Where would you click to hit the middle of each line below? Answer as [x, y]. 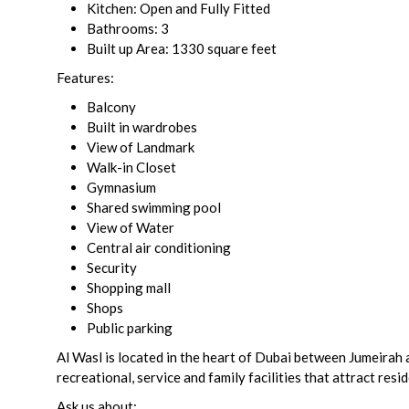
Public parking [130, 327]
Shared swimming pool [154, 207]
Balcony [111, 106]
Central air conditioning [159, 247]
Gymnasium [121, 187]
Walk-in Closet [131, 167]
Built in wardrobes [142, 126]
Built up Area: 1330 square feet [182, 48]
